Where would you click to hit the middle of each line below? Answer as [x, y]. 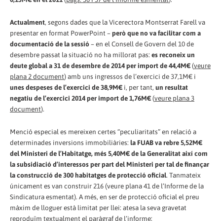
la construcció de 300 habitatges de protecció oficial [88, 175]
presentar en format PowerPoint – [61, 33]
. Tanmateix [184, 175]
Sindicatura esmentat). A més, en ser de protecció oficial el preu [105, 197]
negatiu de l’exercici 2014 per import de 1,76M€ [80, 98]
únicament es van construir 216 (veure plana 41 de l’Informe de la [107, 186]
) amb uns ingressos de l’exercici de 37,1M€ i [130, 76]
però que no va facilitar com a [156, 33]
